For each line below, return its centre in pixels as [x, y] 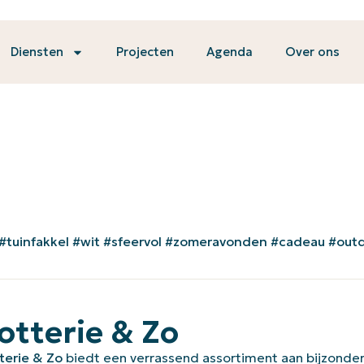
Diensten [37, 52]
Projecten [145, 52]
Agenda [230, 52]
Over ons [312, 52]
